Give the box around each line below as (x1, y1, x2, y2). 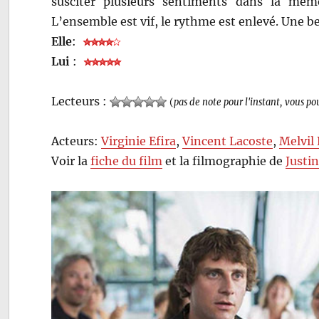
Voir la (51, 153, 91, 168)
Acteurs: (51, 133, 102, 148)
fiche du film (90, 153, 163, 168)
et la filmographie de (162, 153, 286, 168)
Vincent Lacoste (182, 133, 273, 148)
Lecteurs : (51, 93, 110, 108)
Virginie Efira (101, 133, 177, 148)
